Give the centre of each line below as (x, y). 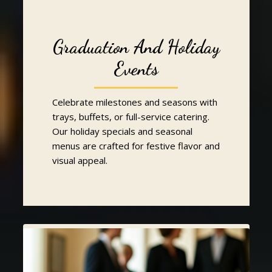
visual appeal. (80, 160)
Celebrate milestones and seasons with (134, 102)
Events (136, 68)
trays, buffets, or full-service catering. (131, 116)
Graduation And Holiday (136, 46)
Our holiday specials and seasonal (122, 131)
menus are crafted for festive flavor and (136, 145)
